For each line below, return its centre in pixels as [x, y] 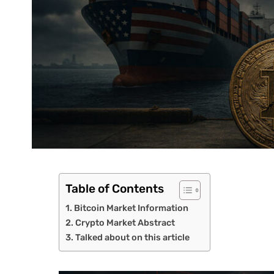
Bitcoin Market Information [131, 208]
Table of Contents [115, 189]
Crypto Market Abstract [125, 222]
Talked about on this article [133, 237]
